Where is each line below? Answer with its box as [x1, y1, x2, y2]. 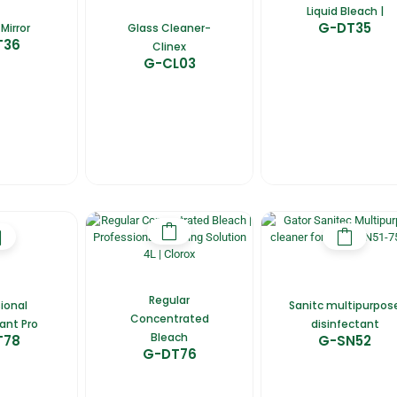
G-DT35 [318, 18, 372, 37]
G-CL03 [143, 53, 196, 73]
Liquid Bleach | [306, 3, 384, 19]
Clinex [152, 38, 187, 54]
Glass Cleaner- [128, 19, 212, 35]
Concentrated [129, 310, 209, 326]
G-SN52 [318, 331, 372, 350]
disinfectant [310, 315, 379, 331]
